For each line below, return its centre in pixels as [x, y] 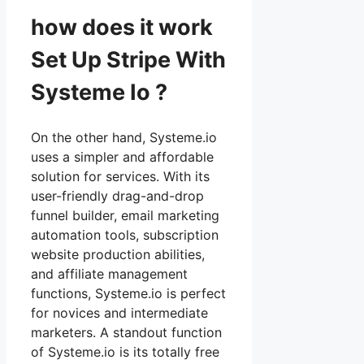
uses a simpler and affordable [122, 156]
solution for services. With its [120, 176]
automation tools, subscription [125, 234]
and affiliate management [109, 273]
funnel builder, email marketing [125, 215]
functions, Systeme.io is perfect [128, 293]
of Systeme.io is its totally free [125, 351]
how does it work [122, 28]
